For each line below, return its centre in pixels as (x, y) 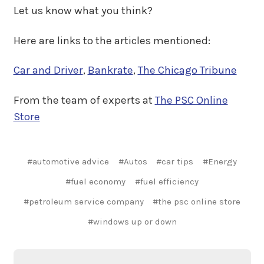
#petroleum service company (83, 201)
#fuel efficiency (166, 181)
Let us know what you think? (83, 11)
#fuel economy (96, 181)
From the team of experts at (84, 100)
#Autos (133, 161)
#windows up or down (132, 221)
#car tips (175, 161)
